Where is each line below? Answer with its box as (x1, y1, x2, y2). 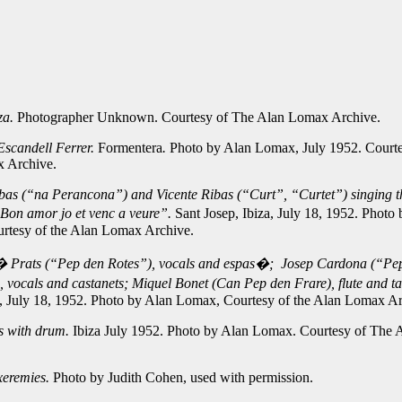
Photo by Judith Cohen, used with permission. (53, 370, 313, 385)
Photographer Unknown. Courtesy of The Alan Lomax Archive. (17, 109, 380, 125)
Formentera (98, 140, 162, 155)
